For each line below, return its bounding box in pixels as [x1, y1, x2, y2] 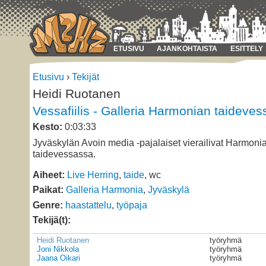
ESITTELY [230, 45, 263, 53]
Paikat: [33, 184, 64, 195]
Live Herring [67, 169, 119, 180]
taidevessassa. [33, 148, 96, 160]
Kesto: [33, 121, 62, 132]
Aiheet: [33, 169, 65, 180]
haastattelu [65, 199, 112, 210]
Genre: [33, 199, 63, 210]
